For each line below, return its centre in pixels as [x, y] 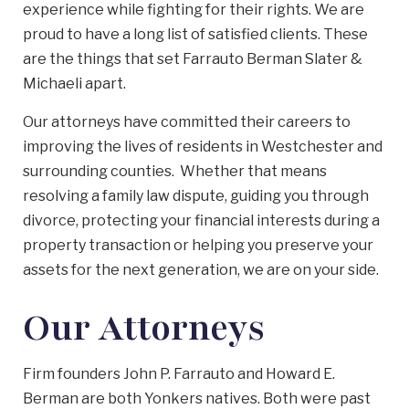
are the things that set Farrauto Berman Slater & [193, 59]
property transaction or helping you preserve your [198, 245]
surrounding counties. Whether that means [175, 171]
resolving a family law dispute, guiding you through [196, 196]
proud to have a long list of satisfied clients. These [195, 34]
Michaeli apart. [74, 84]
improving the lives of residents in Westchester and [203, 147]
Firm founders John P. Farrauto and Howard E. [179, 374]
